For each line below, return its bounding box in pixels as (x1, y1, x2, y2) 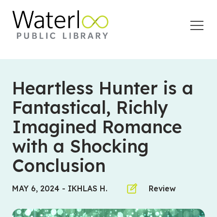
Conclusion (12, 155, 106, 177)
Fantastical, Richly (12, 96, 168, 119)
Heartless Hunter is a (12, 77, 194, 99)
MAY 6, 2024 (12, 183, 60, 193)
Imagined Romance (12, 116, 183, 138)
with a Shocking (12, 135, 149, 157)
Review (149, 183, 176, 193)
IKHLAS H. (68, 183, 108, 193)
